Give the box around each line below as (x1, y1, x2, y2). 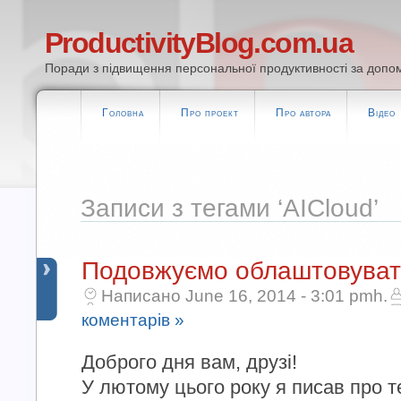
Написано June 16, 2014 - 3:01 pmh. (101, 286, 388, 305)
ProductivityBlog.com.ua (45, 27, 354, 59)
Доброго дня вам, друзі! (81, 351, 297, 373)
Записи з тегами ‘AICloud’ (81, 194, 379, 222)
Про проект (181, 107, 239, 119)
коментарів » (81, 311, 184, 329)
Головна (102, 107, 144, 119)
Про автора (276, 107, 331, 119)
